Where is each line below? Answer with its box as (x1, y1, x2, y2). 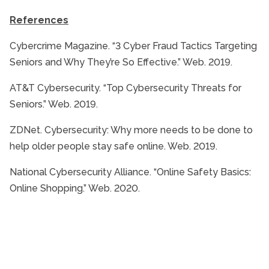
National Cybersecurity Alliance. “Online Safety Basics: (10, 166, 251, 178)
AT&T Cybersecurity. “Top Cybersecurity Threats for (10, 82, 241, 94)
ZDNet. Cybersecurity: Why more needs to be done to (10, 124, 253, 136)
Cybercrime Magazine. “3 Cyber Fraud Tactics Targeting (10, 40, 257, 52)
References (10, 14, 68, 26)
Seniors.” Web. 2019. (10, 98, 98, 110)
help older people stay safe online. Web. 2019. (10, 140, 217, 152)
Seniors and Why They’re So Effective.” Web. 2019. (10, 56, 232, 68)
